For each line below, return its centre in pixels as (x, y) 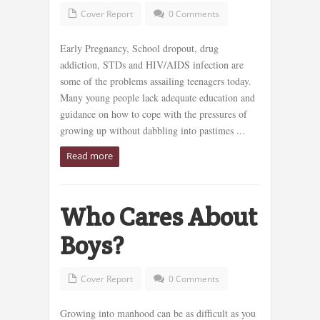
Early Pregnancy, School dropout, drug (139, 49)
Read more (90, 156)
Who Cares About (159, 217)
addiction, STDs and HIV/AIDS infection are (152, 65)
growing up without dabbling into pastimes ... (152, 131)
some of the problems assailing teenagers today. (156, 81)
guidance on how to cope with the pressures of (154, 114)
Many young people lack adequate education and (157, 98)
